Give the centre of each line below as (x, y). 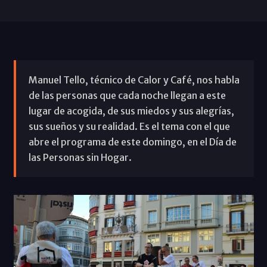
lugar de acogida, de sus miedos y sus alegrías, (131, 111)
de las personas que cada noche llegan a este (127, 95)
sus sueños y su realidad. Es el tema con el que (129, 126)
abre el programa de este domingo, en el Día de (132, 142)
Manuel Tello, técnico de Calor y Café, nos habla (134, 80)
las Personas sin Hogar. (80, 157)
